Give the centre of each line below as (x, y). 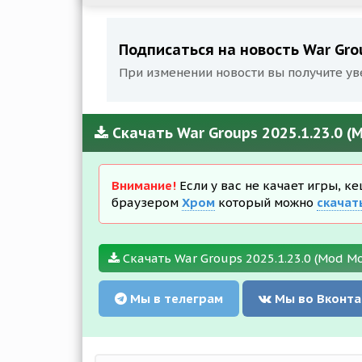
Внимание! (144, 185)
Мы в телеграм (175, 299)
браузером (147, 202)
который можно (266, 202)
